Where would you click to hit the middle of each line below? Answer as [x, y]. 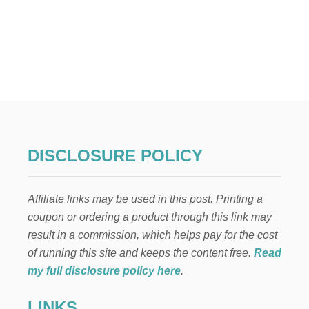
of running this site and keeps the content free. [141, 252]
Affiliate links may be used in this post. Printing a [145, 199]
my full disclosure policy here [104, 270]
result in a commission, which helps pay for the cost [152, 235]
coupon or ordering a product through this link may [150, 217]
